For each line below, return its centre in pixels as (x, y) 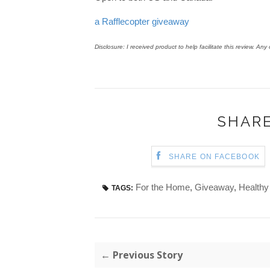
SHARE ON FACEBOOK (214, 157)
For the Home (163, 187)
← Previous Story (142, 255)
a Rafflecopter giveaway (142, 22)
